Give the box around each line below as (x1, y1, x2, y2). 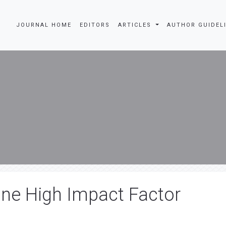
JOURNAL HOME (16, 22, 72, 28)
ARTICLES (118, 22, 154, 28)
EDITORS (80, 22, 110, 28)
